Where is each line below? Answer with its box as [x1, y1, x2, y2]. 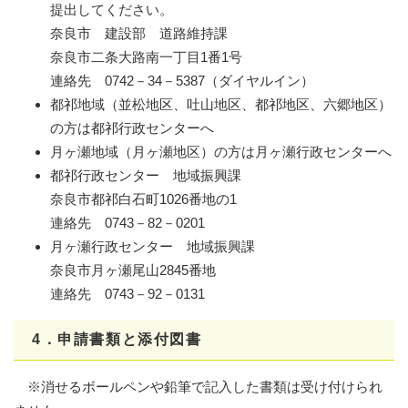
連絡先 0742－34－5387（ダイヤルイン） [50, 72, 314, 88]
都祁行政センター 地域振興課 [50, 167, 241, 183]
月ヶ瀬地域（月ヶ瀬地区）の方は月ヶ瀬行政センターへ [50, 143, 392, 159]
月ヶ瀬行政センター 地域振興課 [50, 238, 255, 254]
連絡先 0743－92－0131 [50, 285, 205, 301]
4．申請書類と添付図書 [32, 331, 202, 347]
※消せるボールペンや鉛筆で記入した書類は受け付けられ [14, 378, 382, 394]
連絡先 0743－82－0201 [50, 214, 205, 230]
